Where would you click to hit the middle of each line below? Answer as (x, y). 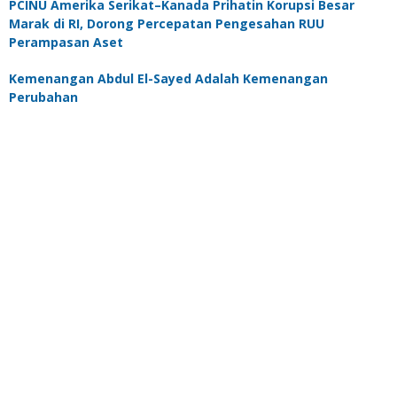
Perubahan (43, 97)
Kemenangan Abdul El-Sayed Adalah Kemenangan (168, 78)
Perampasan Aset (66, 42)
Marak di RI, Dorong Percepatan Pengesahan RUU (167, 23)
